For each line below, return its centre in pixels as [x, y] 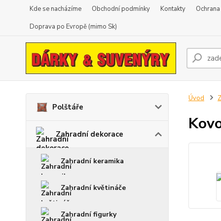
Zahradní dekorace [90, 134]
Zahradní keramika [92, 161]
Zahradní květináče [93, 188]
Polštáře [68, 107]
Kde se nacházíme [55, 9]
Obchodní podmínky [121, 9]
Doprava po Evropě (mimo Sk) [73, 27]
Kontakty [173, 9]
